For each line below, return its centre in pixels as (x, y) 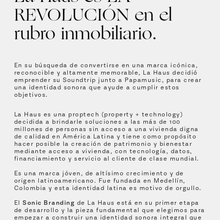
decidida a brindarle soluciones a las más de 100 (97, 122)
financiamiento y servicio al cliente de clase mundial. (107, 159)
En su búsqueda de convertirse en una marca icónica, (106, 66)
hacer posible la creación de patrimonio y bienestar (103, 144)
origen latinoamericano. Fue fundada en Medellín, (100, 181)
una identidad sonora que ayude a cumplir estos (97, 88)
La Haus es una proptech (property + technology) (98, 115)
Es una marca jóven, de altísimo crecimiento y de (99, 174)
